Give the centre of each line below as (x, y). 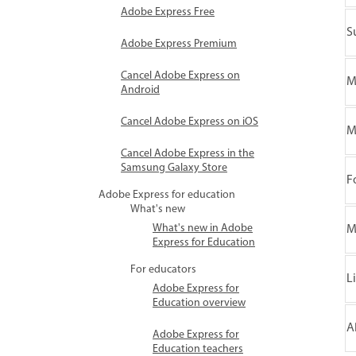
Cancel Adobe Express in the (188, 154)
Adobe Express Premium (179, 44)
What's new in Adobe (203, 228)
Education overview (199, 303)
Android (140, 90)
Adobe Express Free (168, 12)
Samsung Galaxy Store (174, 168)
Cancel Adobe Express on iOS (190, 122)
